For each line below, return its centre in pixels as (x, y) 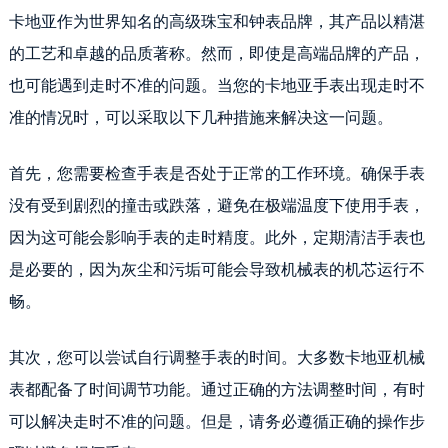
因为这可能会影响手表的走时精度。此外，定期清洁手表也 (216, 237)
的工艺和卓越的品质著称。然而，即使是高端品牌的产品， (216, 53)
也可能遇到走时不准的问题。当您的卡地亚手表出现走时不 (216, 85)
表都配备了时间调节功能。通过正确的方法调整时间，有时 (216, 389)
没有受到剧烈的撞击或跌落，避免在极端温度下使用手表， (216, 205)
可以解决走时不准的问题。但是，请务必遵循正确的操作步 (216, 421)
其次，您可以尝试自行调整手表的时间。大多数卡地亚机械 (216, 357)
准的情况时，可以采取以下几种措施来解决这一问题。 (200, 117)
